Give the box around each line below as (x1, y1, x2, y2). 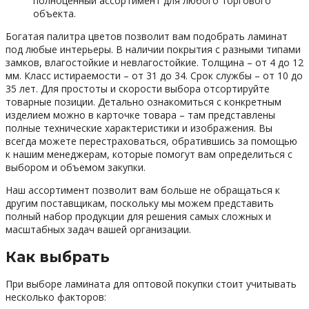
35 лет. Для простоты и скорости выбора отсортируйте (6, 82, 270, 96)
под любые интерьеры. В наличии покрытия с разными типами (6, 43, 301, 57)
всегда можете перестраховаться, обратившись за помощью (6, 134, 297, 148)
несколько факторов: (6, 290, 106, 304)
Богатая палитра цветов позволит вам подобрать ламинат (6, 30, 288, 43)
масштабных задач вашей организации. (6, 223, 191, 237)
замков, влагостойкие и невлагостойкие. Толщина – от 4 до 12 (6, 56, 303, 70)
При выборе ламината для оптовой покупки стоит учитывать (6, 277, 297, 291)
